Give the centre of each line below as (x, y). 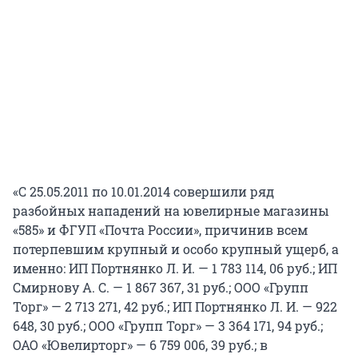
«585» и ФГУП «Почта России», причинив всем (160, 230)
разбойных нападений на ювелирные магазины (171, 211)
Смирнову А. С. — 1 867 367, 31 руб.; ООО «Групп (161, 288)
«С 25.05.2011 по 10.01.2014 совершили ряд (143, 192)
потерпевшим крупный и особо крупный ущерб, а (176, 249)
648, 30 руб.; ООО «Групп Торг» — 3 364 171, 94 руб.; (168, 326)
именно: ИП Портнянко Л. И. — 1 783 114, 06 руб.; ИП (175, 268)
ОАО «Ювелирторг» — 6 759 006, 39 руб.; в (140, 345)
